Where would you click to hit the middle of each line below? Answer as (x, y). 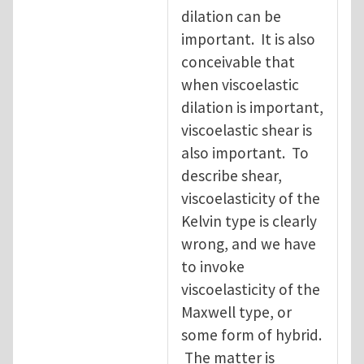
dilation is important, (252, 107)
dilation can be (231, 16)
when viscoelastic (240, 84)
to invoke (213, 266)
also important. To (245, 152)
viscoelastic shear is (247, 130)
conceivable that (238, 61)
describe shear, (232, 175)
